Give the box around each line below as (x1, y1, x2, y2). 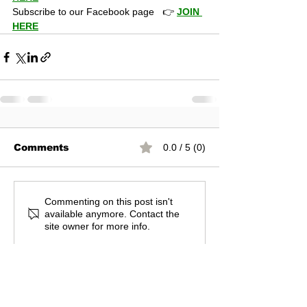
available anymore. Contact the (45, 208, 180, 219)
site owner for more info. (45, 221, 150, 232)
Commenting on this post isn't (45, 196, 173, 207)
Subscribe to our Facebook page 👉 (12, 6, 177, 17)
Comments (14, 142, 69, 153)
